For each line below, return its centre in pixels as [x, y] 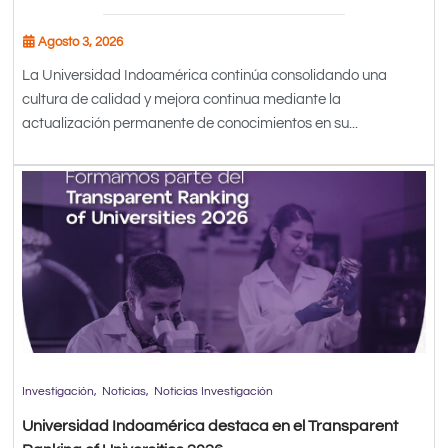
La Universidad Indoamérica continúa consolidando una [205, 76]
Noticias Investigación [214, 391]
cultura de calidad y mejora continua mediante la [182, 100]
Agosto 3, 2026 [81, 42]
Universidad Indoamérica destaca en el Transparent [210, 425]
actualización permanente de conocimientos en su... [190, 124]
